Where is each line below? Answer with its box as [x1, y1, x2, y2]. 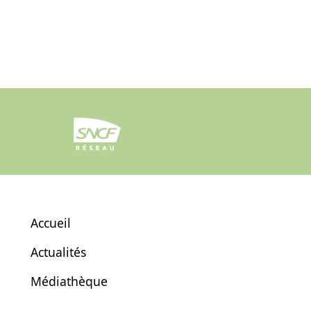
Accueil [31, 214, 71, 231]
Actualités [31, 243, 86, 260]
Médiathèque [31, 272, 108, 289]
